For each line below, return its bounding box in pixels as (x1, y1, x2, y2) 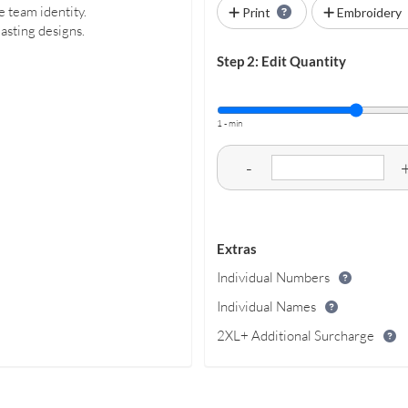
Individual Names (216, 297, 319, 315)
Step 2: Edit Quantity (216, 52, 346, 69)
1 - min (216, 117, 242, 129)
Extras (216, 240, 257, 257)
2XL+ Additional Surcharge (216, 326, 377, 344)
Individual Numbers (216, 268, 330, 286)
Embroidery (333, 4, 404, 20)
